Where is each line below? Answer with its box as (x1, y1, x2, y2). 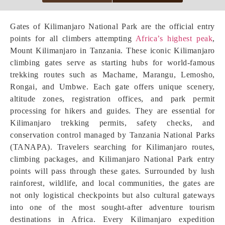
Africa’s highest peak (135, 34, 213, 43)
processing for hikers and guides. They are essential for (10, 106, 215, 115)
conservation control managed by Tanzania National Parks (10, 131, 215, 139)
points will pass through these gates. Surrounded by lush (10, 167, 215, 175)
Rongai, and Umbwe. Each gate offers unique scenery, (10, 82, 215, 91)
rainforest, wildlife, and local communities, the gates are (10, 179, 215, 187)
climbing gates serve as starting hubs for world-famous (10, 58, 215, 67)
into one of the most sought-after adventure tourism (10, 203, 215, 211)
